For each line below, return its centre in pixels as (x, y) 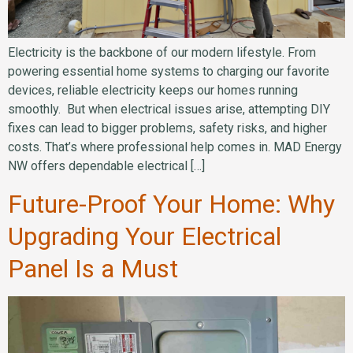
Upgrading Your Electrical (145, 237)
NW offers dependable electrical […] (106, 165)
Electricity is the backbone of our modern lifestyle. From (162, 52)
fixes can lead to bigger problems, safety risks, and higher (167, 128)
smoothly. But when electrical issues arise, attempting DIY (169, 109)
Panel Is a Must (93, 269)
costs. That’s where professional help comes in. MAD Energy (175, 147)
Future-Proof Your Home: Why (171, 204)
